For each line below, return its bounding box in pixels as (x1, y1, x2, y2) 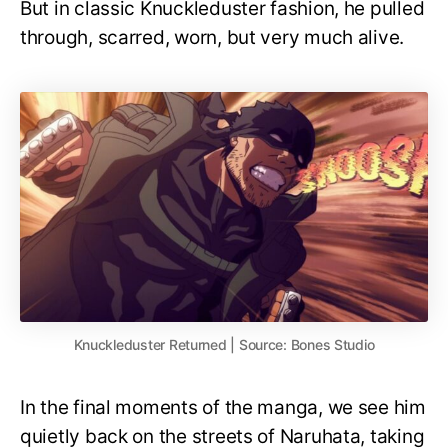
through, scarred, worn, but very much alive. (20, 26, 405, 50)
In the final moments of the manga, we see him (20, 395, 426, 419)
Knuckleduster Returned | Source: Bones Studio (73, 335, 375, 353)
